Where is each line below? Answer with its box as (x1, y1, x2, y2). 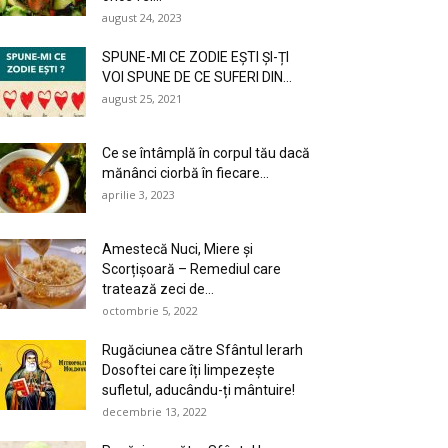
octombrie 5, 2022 (102, 303, 198, 318)
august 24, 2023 (102, 10, 182, 25)
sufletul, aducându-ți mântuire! (102, 382, 295, 398)
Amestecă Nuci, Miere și (102, 241, 253, 257)
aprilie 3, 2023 (102, 187, 175, 202)
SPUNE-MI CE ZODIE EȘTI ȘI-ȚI (102, 49, 289, 65)
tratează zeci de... (102, 281, 214, 297)
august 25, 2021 (102, 91, 182, 106)
